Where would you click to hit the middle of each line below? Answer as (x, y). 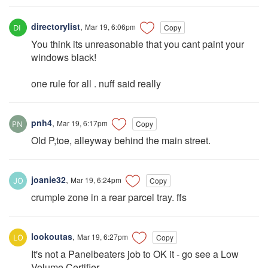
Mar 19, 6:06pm (110, 26)
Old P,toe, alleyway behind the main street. (121, 141)
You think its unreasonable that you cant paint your (138, 44)
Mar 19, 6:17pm (82, 123)
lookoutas (51, 237)
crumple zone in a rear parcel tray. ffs (109, 197)
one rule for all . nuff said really (96, 84)
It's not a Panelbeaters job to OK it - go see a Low (135, 254)
